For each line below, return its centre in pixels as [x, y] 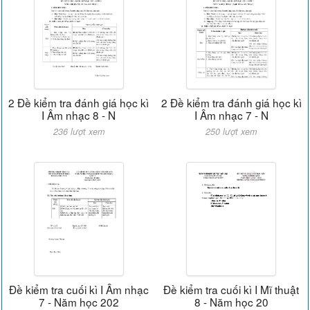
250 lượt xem [231, 131]
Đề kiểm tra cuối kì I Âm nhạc [79, 289]
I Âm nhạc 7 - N [231, 115]
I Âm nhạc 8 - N [79, 115]
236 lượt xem [79, 131]
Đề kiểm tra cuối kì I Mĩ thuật [231, 289]
